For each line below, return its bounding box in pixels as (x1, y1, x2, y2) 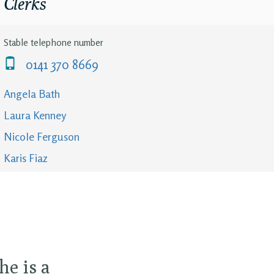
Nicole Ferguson (4, 129, 80, 143)
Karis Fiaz (4, 150, 48, 165)
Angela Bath (4, 86, 60, 100)
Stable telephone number (4, 37, 103, 48)
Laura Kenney (4, 108, 66, 122)
